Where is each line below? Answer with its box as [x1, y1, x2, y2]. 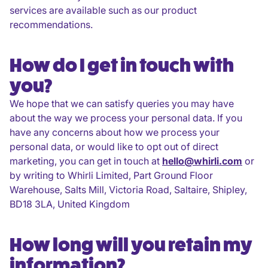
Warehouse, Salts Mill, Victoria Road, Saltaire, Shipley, [10, 184, 247, 196]
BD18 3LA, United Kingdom [10, 198, 130, 210]
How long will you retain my [10, 233, 252, 257]
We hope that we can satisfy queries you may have [10, 98, 234, 109]
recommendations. [10, 19, 93, 31]
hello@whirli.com [162, 155, 242, 167]
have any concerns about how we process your [10, 126, 220, 138]
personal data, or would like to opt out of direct [10, 141, 218, 153]
